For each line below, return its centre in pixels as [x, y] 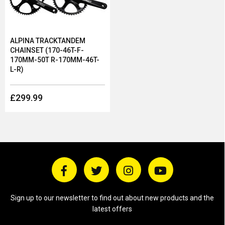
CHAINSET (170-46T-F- [47, 50]
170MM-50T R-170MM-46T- [55, 60]
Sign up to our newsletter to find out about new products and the [112, 198]
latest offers [112, 209]
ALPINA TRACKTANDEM [48, 41]
